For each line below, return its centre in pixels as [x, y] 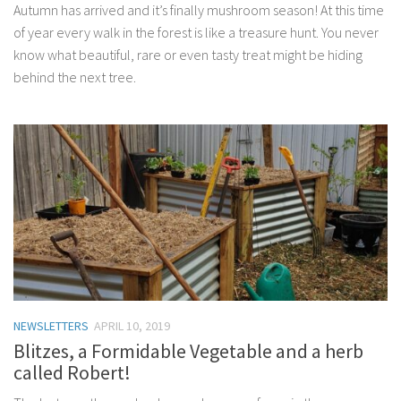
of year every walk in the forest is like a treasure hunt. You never [196, 33]
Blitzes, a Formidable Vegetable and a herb [188, 351]
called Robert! [72, 373]
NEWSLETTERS [51, 326]
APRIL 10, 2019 [132, 326]
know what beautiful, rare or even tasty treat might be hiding [188, 55]
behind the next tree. [75, 77]
